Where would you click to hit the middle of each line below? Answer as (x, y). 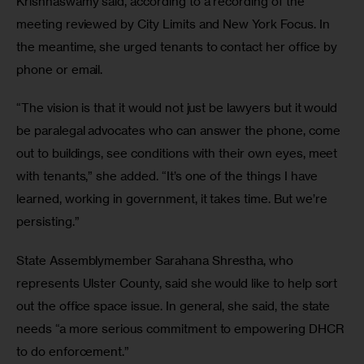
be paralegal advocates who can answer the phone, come (180, 131)
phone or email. (61, 69)
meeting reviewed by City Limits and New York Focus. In (175, 24)
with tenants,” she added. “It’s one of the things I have (169, 176)
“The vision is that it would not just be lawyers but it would (179, 108)
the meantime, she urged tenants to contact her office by (178, 46)
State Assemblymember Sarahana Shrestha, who (157, 260)
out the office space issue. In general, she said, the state (175, 305)
